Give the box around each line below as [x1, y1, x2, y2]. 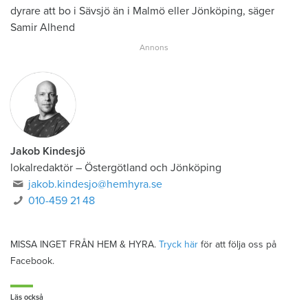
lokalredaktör [10, 161, 73, 175]
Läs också [10, 293, 43, 302]
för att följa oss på [198, 239, 276, 251]
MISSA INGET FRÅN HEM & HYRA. [10, 239, 159, 251]
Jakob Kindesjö [10, 144, 85, 159]
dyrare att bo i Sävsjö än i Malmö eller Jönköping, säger [10, 4, 274, 19]
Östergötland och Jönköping [85, 161, 221, 175]
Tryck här [159, 239, 198, 251]
